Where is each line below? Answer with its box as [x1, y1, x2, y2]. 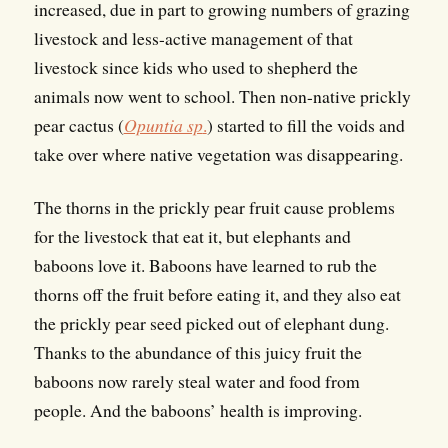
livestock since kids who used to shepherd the [33, 55, 358, 80]
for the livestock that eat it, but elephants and [33, 224, 351, 249]
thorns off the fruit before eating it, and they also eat [33, 282, 401, 307]
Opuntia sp [123, 113, 203, 138]
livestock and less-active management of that [33, 26, 353, 51]
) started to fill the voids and [206, 113, 405, 138]
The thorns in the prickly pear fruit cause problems [33, 195, 395, 220]
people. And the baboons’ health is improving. [33, 398, 362, 423]
